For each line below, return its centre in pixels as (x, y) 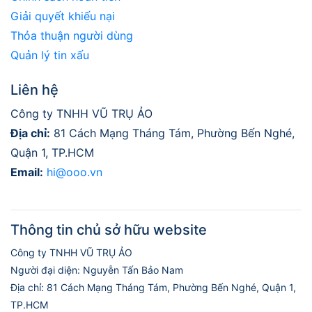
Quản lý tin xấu (50, 55)
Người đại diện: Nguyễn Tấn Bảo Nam (97, 270)
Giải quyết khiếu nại (63, 16)
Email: (27, 172)
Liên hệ (34, 89)
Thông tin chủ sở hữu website (109, 229)
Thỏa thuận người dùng (72, 35)
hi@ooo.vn (75, 172)
